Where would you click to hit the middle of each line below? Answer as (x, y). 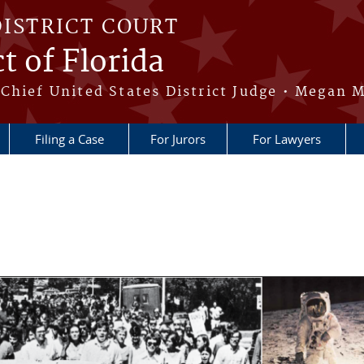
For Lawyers (286, 139)
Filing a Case (69, 139)
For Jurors (178, 139)
